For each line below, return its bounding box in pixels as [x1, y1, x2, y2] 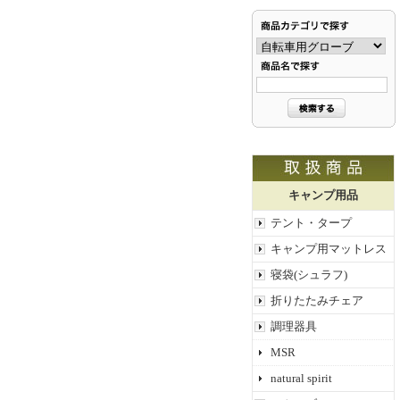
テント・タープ [271, 216, 352, 229]
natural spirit [271, 371, 332, 385]
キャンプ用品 [288, 188, 358, 202]
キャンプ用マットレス [271, 242, 387, 255]
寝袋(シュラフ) [271, 268, 347, 281]
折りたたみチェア [271, 294, 363, 307]
